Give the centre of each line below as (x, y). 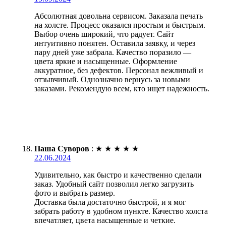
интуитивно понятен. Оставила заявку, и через (115, 43)
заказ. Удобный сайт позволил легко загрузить (114, 184)
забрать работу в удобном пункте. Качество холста (121, 211)
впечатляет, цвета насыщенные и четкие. (105, 220)
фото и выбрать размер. (75, 193)
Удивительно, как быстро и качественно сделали (118, 175)
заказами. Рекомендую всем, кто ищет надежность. (122, 88)
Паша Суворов (62, 148)
